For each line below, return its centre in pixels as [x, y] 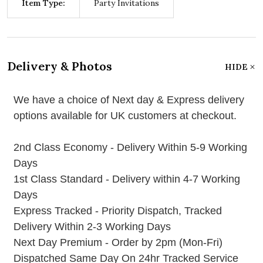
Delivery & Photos [60, 66]
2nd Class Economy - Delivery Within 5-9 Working [130, 148]
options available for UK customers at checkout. [125, 116]
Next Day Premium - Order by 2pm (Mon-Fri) [118, 243]
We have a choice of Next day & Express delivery [129, 100]
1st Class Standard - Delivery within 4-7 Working [127, 179]
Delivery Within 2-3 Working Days [92, 227]
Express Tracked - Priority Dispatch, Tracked [117, 211]
